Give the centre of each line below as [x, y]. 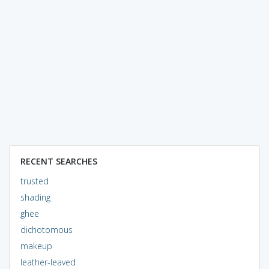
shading [35, 197]
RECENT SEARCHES [59, 161]
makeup [36, 246]
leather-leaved [48, 262]
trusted [34, 181]
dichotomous [46, 229]
